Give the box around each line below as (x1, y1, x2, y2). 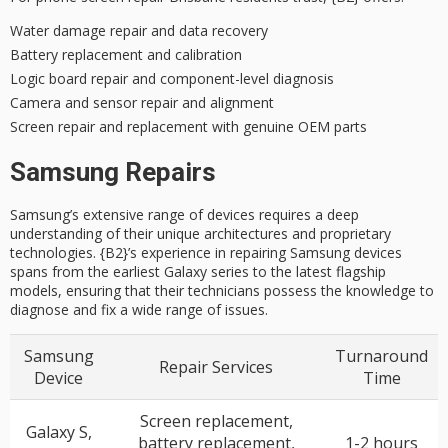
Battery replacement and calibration (10, 45, 242, 65)
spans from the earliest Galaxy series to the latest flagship (10, 261, 386, 281)
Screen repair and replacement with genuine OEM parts (10, 117, 367, 137)
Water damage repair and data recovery (10, 21, 268, 41)
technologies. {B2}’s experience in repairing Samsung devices (10, 242, 402, 262)
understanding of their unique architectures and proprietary (10, 223, 391, 243)
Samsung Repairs (10, 157, 216, 188)
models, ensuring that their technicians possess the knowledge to (10, 280, 434, 300)
